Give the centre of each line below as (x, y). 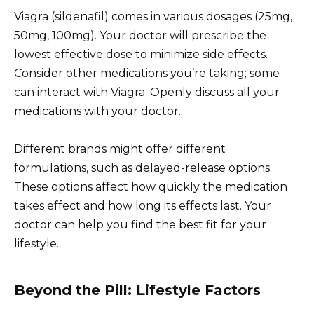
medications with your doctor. (97, 111)
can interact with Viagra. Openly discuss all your (147, 92)
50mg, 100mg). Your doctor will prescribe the (140, 35)
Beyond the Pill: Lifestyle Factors (137, 290)
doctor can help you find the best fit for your (140, 224)
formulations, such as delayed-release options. (143, 168)
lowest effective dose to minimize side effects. (141, 54)
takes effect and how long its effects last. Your (143, 205)
